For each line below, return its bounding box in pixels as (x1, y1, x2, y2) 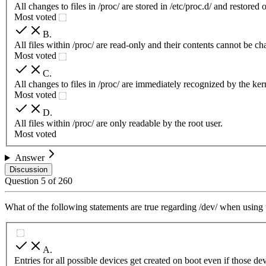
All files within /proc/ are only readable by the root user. (14, 118, 223, 129)
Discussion (9, 165, 47, 175)
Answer (14, 153, 45, 163)
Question (5, 176, 41, 186)
